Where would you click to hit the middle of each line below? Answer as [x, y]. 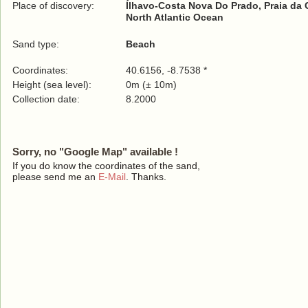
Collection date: [47, 99]
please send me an [55, 177]
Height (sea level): [52, 85]
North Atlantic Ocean [175, 17]
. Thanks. [146, 177]
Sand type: [36, 44]
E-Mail [112, 177]
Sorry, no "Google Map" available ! [95, 152]
